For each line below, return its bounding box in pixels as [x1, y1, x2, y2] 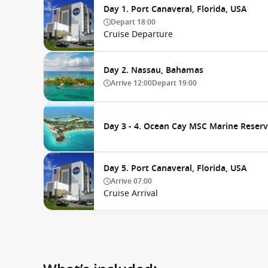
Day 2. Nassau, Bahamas [103, 64, 203, 77]
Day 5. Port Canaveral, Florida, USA [103, 162, 246, 175]
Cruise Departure [103, 28, 173, 41]
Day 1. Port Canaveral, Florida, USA [103, 3, 246, 16]
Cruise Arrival [103, 187, 158, 200]
